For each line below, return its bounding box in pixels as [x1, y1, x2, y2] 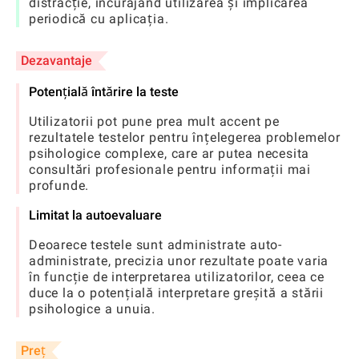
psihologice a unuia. [29, 301, 156, 317]
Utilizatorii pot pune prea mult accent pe [29, 113, 280, 129]
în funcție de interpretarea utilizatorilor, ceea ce [29, 268, 325, 284]
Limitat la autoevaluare [29, 207, 162, 223]
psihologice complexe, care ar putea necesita [29, 145, 310, 161]
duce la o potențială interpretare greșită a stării [29, 284, 324, 301]
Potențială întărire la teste [29, 83, 179, 99]
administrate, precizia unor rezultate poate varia [29, 252, 329, 268]
